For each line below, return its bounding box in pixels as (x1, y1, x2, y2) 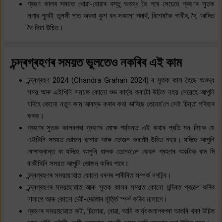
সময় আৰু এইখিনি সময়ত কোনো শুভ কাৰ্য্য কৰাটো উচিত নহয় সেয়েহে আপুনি (27, 87, 215, 97)
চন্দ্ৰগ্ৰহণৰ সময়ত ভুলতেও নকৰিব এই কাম (11, 55, 182, 70)
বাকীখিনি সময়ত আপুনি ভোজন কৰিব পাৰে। (27, 159, 129, 168)
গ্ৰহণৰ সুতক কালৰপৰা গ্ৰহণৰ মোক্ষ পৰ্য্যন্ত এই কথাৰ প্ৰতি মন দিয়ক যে (27, 123, 215, 132)
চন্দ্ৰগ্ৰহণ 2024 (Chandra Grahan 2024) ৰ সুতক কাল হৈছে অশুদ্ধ (27, 75, 215, 85)
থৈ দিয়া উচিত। (27, 23, 63, 32)
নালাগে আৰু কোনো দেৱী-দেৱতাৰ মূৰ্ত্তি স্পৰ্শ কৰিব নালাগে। (27, 194, 167, 204)
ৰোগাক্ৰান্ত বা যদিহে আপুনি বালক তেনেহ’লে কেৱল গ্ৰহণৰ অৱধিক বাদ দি (27, 147, 215, 156)
